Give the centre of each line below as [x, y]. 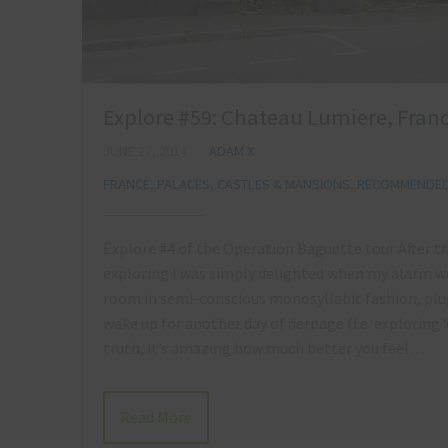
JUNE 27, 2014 [145, 150]
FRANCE [126, 183]
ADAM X [231, 150]
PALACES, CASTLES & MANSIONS [253, 183]
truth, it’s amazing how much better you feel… [264, 347]
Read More [156, 417]
